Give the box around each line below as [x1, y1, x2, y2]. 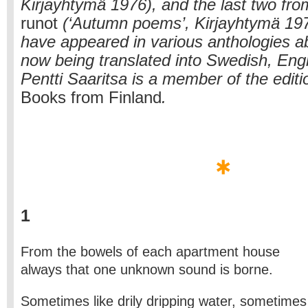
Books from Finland [21, 89, 162, 107]
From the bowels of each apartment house [21, 244, 280, 259]
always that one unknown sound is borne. [21, 262, 273, 277]
